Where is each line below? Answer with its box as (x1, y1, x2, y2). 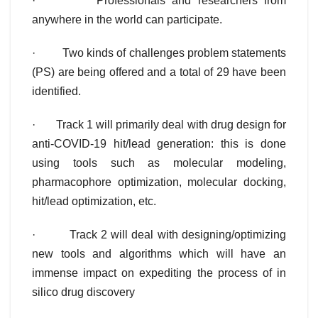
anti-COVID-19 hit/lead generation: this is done (32, 138, 286, 150)
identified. (32, 85, 81, 98)
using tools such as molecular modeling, (32, 157, 286, 170)
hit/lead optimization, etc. (32, 195, 156, 208)
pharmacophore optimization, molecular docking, (32, 176, 286, 189)
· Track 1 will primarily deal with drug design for (32, 119, 286, 131)
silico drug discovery (32, 286, 135, 299)
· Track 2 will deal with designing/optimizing (32, 229, 286, 241)
